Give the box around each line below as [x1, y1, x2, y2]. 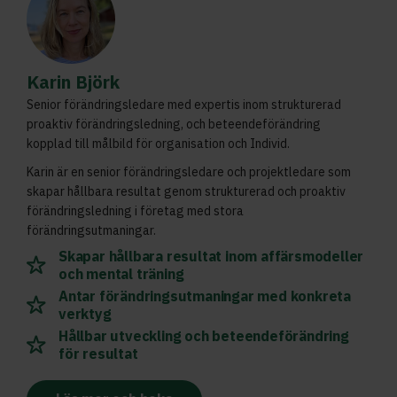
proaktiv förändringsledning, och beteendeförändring [27, 115, 321, 132]
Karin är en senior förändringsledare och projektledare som [27, 163, 351, 180]
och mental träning [58, 264, 184, 283]
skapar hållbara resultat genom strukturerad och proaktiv [27, 183, 346, 199]
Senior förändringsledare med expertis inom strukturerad [27, 96, 341, 113]
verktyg [58, 304, 112, 323]
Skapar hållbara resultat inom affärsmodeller [58, 246, 364, 265]
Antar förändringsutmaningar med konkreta [58, 286, 351, 305]
